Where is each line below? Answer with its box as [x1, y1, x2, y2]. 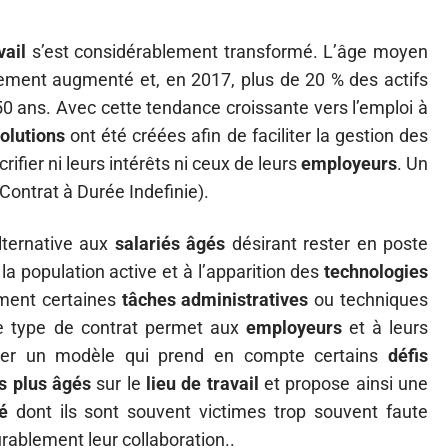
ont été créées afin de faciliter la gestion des [64, 125, 428, 146]
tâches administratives [121, 289, 309, 310]
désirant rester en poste [225, 233, 428, 254]
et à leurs [341, 317, 429, 338]
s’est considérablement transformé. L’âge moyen [26, 41, 429, 62]
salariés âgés [114, 233, 225, 254]
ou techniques [308, 289, 429, 310]
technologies [324, 261, 428, 282]
